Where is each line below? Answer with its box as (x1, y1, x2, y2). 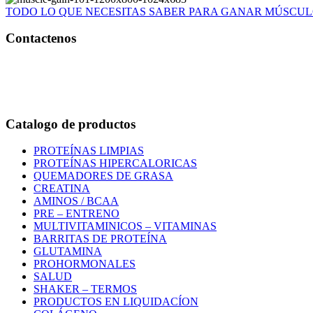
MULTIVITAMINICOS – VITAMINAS (34, 220, 217, 233)
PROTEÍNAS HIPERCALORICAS (34, 157, 197, 170)
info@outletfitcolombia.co (42, 90, 157, 103)
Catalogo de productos (6, 116, 136, 131)
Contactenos (6, 31, 76, 46)
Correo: (6, 90, 39, 103)
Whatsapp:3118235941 (6, 71, 161, 90)
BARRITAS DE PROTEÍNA (34, 233, 167, 245)
